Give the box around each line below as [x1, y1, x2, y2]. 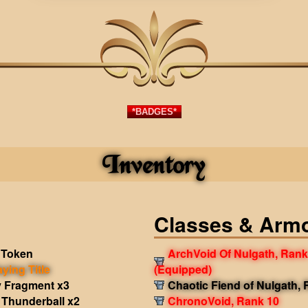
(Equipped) [154, 261, 212, 277]
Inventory [102, 147, 206, 181]
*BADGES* [131, 107, 177, 117]
